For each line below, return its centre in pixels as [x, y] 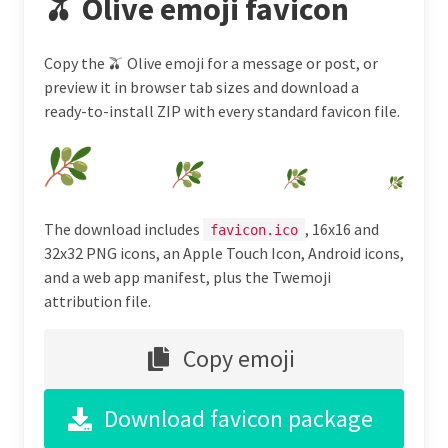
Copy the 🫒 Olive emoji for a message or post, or [211, 62]
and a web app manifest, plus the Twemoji [187, 276]
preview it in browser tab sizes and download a [201, 86]
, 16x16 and [342, 228]
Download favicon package [238, 418]
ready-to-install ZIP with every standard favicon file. [222, 110]
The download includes [123, 228]
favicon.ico [254, 229]
